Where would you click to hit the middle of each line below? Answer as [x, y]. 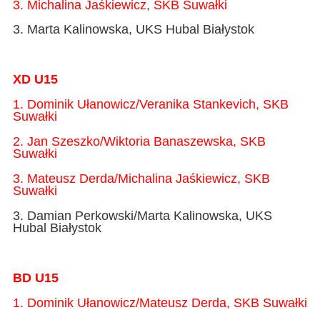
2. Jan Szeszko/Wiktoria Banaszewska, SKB [139, 142]
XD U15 [35, 80]
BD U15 [35, 277]
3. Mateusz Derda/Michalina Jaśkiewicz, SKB [141, 179]
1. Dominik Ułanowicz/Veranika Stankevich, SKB [150, 105]
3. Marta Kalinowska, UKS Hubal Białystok [133, 30]
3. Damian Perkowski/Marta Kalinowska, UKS [142, 215]
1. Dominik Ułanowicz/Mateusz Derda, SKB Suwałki [160, 302]
